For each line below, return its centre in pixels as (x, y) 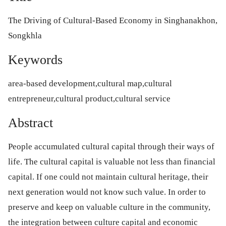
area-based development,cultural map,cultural (90, 83)
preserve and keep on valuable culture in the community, (109, 207)
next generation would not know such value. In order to (107, 192)
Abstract (31, 123)
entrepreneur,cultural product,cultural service (89, 99)
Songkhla (25, 36)
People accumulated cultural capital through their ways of (111, 147)
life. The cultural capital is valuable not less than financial (112, 162)
